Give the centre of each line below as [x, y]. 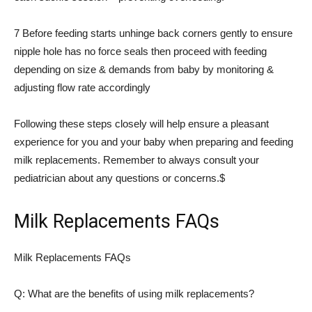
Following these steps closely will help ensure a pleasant [141, 124]
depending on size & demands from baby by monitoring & [144, 69]
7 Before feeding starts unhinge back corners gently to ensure [153, 33]
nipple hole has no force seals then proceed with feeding [140, 51]
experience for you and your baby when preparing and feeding [154, 142]
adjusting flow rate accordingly [82, 87]
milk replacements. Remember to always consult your [136, 160]
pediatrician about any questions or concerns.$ [119, 178]
